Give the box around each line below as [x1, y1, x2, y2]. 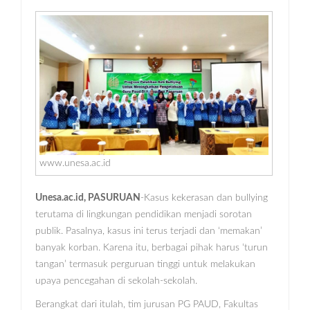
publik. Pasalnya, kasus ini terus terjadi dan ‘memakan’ [35, 226, 262, 237]
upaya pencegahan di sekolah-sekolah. [35, 276, 197, 286]
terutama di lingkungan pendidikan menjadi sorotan [35, 210, 252, 220]
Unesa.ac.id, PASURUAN [35, 193, 140, 203]
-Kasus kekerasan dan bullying [140, 193, 268, 203]
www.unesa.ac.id [39, 158, 111, 169]
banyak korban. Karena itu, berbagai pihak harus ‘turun [35, 243, 268, 253]
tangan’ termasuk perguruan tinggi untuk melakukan [35, 259, 255, 270]
